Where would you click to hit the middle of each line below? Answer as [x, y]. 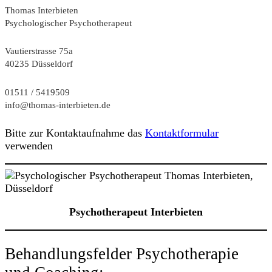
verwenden [29, 145]
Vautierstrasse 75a [39, 51]
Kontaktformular [182, 133]
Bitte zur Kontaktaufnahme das [75, 133]
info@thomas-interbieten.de [58, 105]
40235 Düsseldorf [39, 64]
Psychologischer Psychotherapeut [68, 22]
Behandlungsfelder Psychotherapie [122, 253]
